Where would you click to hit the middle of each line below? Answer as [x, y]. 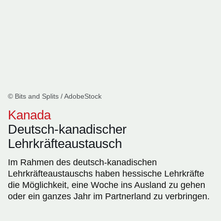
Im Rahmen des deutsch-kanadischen [82, 163]
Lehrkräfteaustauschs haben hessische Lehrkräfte [106, 174]
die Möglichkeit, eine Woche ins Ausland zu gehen [107, 185]
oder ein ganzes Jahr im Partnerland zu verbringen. [109, 197]
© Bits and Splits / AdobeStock [55, 96]
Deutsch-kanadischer [67, 129]
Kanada [29, 115]
